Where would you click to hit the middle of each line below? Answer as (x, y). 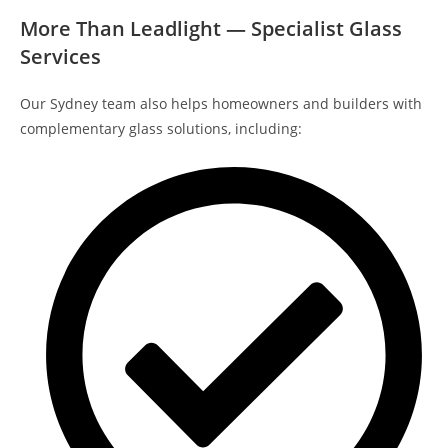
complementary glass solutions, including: (161, 128)
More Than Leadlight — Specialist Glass (211, 28)
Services (60, 56)
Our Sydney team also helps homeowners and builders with (221, 103)
